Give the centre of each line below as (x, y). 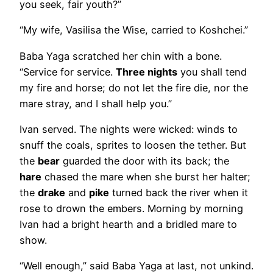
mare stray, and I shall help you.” (96, 103)
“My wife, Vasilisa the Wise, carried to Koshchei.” (134, 30)
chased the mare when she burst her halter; (146, 176)
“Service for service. (68, 72)
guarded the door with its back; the (144, 161)
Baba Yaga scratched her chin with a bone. (121, 56)
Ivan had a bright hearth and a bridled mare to (128, 224)
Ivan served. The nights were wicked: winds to (129, 129)
